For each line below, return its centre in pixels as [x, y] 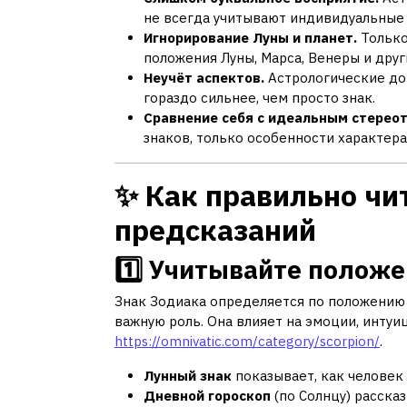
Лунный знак [188, 375]
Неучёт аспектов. [204, 77]
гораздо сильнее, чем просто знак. [259, 97]
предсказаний [215, 229]
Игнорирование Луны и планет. [250, 37]
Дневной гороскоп [207, 395]
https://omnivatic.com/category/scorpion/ [247, 341]
